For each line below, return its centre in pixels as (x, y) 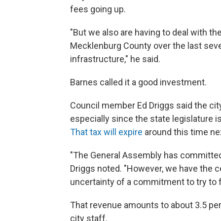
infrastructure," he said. (115, 59)
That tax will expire (107, 132)
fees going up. (99, 9)
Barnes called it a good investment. (139, 82)
